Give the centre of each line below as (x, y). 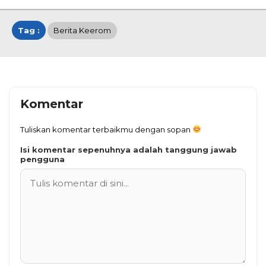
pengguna (42, 159)
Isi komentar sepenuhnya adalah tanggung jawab (129, 149)
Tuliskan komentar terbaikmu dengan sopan (106, 129)
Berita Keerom (82, 30)
